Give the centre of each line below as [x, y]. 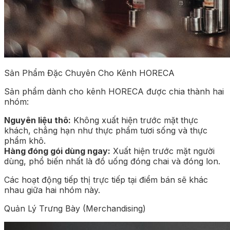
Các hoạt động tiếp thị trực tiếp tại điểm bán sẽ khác [106, 179]
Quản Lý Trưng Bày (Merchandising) [75, 208]
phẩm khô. [25, 140]
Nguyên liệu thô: [37, 120]
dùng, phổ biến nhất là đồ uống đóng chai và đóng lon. [112, 161]
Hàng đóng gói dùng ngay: [57, 151]
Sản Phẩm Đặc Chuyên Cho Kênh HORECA [89, 73]
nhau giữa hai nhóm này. [52, 190]
